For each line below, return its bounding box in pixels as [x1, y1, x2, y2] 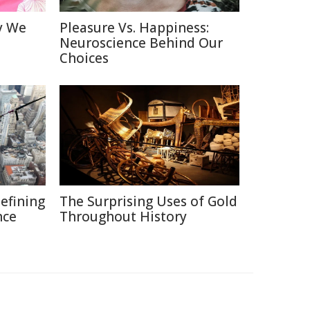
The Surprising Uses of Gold [60, 192, 237, 210]
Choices [60, 49, 109, 67]
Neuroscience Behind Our [60, 34, 223, 52]
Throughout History [60, 208, 187, 226]
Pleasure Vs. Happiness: [60, 19, 209, 37]
